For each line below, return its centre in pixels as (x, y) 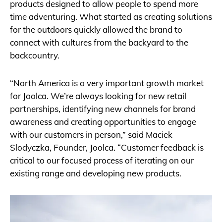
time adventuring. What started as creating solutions (111, 17)
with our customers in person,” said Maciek (91, 135)
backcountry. (35, 55)
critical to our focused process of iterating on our (102, 160)
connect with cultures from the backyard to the (99, 42)
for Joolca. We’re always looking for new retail (98, 96)
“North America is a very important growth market (107, 83)
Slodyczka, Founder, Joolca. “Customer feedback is (107, 147)
